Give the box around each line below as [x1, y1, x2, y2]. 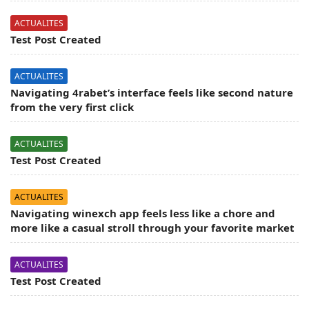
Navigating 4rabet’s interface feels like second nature [10, 86, 293, 100]
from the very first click [10, 100, 134, 114]
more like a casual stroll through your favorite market [10, 221, 295, 235]
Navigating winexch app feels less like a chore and [10, 206, 275, 221]
